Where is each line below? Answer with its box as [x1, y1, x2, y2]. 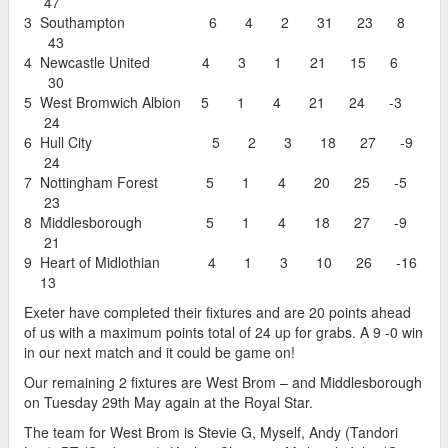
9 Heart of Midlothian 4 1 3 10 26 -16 [24, 251, 417, 272]
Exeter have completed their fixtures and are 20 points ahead [24, 301, 411, 322]
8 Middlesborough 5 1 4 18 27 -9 [24, 211, 407, 232]
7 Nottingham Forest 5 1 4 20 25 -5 [24, 171, 407, 192]
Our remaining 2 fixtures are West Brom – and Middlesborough [24, 371, 422, 392]
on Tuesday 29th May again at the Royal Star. [24, 391, 313, 412]
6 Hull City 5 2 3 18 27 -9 [24, 131, 413, 152]
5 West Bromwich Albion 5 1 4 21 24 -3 [24, 91, 402, 112]
